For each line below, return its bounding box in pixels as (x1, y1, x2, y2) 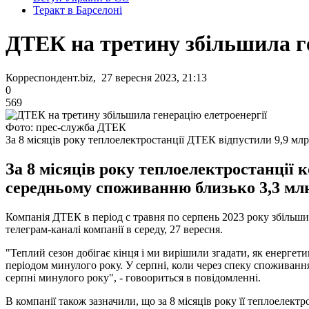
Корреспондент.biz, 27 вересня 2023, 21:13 (6, 71, 207, 83)
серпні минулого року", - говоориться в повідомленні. (6, 271, 261, 283)
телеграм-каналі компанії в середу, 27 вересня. (6, 223, 223, 235)
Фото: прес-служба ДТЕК (6, 121, 126, 133)
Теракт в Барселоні (33, 4, 122, 16)
